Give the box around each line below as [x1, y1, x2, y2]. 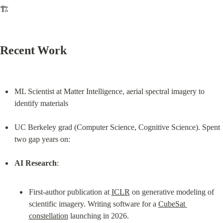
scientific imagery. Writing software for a [28, 199, 158, 208]
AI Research [14, 159, 57, 168]
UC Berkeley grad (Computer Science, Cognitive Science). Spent [14, 123, 220, 132]
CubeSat [158, 199, 185, 208]
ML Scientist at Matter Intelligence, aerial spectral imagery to [14, 87, 205, 96]
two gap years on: [14, 135, 70, 144]
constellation [28, 211, 68, 220]
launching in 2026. [68, 211, 129, 220]
